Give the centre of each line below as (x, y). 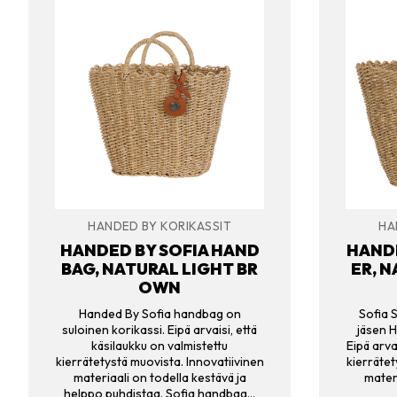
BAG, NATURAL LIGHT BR (160, 269)
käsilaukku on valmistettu (160, 345)
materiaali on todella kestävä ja (160, 377)
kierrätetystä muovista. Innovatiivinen (160, 361)
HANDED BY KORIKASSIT (160, 226)
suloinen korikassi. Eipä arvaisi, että (160, 329)
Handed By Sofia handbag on (160, 313)
